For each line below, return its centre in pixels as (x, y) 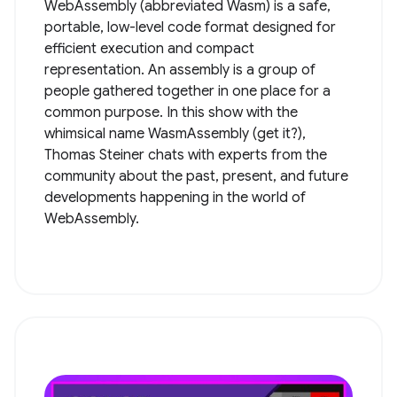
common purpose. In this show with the (171, 112)
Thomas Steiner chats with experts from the (186, 155)
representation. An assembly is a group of (180, 70)
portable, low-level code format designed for (190, 27)
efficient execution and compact (149, 48)
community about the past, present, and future (196, 176)
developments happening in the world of (175, 197)
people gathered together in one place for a (187, 91)
